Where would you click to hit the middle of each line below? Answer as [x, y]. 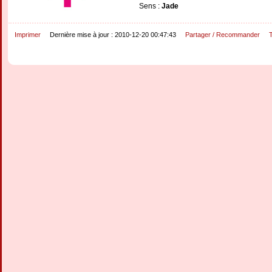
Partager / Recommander [223, 35]
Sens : [150, 6]
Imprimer [28, 35]
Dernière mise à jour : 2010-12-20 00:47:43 [113, 35]
